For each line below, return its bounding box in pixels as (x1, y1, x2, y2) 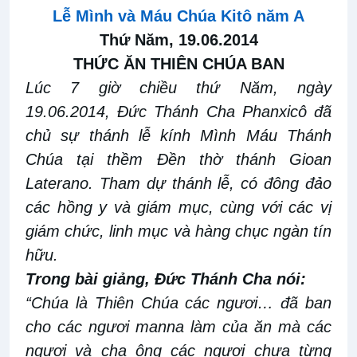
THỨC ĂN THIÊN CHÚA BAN (73, 55, 284, 73)
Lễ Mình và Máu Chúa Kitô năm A (53, 7, 304, 25)
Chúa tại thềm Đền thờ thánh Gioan (25, 151, 331, 169)
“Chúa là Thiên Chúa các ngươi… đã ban (25, 294, 331, 312)
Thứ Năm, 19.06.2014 (99, 31, 258, 49)
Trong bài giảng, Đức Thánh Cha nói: (25, 270, 306, 288)
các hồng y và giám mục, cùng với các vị (25, 198, 331, 217)
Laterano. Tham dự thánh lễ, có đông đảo (25, 175, 331, 193)
